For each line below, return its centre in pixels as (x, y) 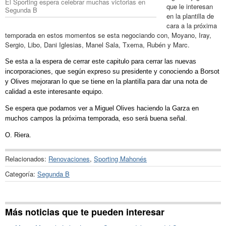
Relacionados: (27, 158)
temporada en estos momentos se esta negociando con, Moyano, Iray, (108, 35)
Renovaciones (69, 158)
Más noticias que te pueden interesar (85, 212)
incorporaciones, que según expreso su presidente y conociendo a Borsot (112, 71)
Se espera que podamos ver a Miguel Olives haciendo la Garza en (102, 108)
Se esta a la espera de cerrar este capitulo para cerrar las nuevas (101, 61)
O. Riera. (18, 135)
